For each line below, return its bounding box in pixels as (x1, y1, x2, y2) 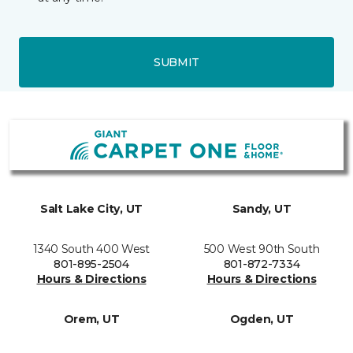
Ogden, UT (229, 312, 294, 326)
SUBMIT (153, 54, 200, 69)
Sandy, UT (232, 202, 292, 216)
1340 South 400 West (33, 242, 150, 256)
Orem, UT (63, 312, 120, 326)
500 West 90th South (203, 242, 320, 256)
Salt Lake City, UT (40, 202, 143, 216)
